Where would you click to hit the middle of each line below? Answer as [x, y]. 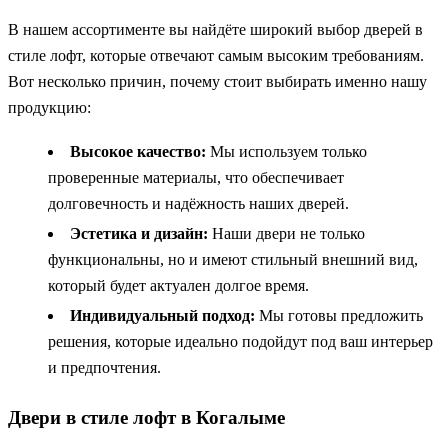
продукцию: [49, 108]
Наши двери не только [286, 234]
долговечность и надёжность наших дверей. [198, 204]
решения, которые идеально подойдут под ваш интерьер [240, 342]
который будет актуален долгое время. [178, 286]
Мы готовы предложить [339, 316]
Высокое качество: [138, 152]
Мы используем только [286, 152]
